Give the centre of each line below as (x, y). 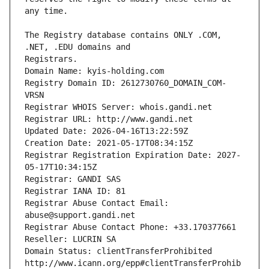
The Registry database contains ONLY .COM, (123, 35)
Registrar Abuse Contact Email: (97, 203)
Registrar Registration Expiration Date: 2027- (133, 155)
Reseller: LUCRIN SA (70, 239)
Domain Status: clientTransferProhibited (118, 251)
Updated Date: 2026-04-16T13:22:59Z (106, 131)
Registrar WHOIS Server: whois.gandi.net (118, 107)
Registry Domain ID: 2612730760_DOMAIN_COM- (125, 83)
